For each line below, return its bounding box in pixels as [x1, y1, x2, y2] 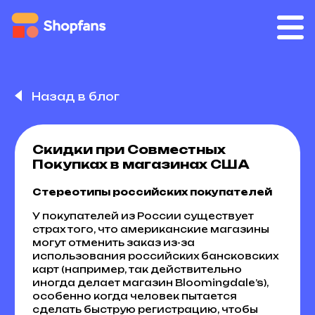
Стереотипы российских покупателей [32, 186, 272, 198]
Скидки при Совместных [32, 141, 226, 157]
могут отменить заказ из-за [32, 236, 195, 248]
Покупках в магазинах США [32, 156, 250, 172]
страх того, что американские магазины [32, 223, 269, 235]
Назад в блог [28, 89, 120, 103]
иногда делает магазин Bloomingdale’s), [32, 276, 269, 288]
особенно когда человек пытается [32, 290, 237, 302]
